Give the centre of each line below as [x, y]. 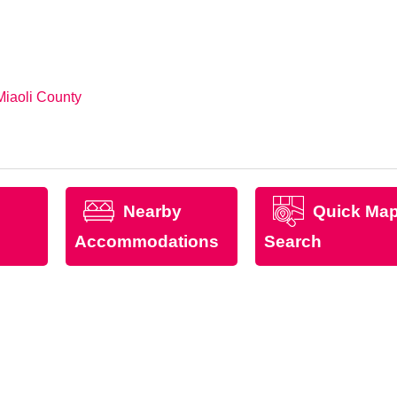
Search [292, 241]
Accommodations [146, 241]
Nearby [152, 211]
